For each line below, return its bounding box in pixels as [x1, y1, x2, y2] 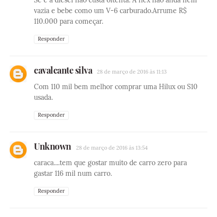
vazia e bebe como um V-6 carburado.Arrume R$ [34, 6, 186, 15]
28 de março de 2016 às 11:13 [97, 68, 167, 75]
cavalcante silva [34, 64, 92, 76]
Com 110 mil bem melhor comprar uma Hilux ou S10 [34, 82, 198, 91]
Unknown [34, 140, 71, 152]
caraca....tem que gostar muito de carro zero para [34, 158, 187, 167]
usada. [34, 93, 53, 102]
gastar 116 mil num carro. [34, 169, 112, 178]
